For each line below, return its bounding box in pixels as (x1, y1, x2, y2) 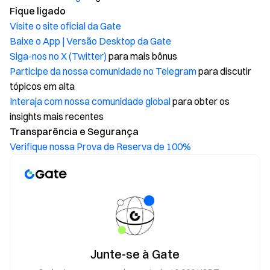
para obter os (171, 95, 230, 107)
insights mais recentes (10, 110, 104, 122)
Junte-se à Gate (90, 246, 180, 262)
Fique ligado (10, 5, 66, 17)
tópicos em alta (10, 80, 75, 92)
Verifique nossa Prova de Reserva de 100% (10, 140, 191, 152)
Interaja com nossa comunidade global (10, 95, 171, 107)
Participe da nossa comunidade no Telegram (10, 65, 196, 77)
